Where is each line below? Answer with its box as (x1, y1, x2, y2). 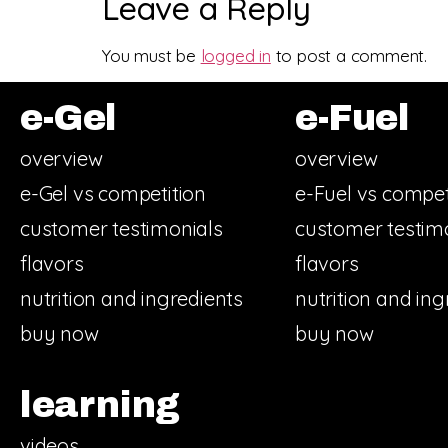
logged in (200, 44, 271, 66)
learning (20, 385, 180, 426)
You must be (102, 44, 201, 66)
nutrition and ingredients (20, 286, 243, 312)
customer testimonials (20, 216, 223, 242)
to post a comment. (270, 44, 428, 66)
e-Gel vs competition (20, 181, 206, 207)
